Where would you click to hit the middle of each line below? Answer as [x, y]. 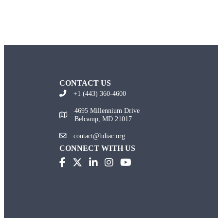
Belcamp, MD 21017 [103, 118]
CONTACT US [85, 83]
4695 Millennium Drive [107, 110]
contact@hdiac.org [99, 136]
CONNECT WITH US [97, 148]
